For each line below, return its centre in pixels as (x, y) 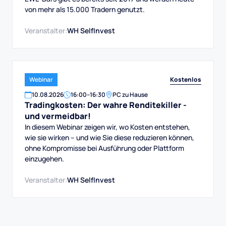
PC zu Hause (130, 95)
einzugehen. (44, 159)
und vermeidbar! (58, 116)
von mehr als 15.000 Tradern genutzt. (85, 9)
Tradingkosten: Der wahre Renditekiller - (106, 105)
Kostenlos (186, 79)
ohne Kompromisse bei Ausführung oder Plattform (104, 148)
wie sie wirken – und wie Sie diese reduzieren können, (109, 137)
